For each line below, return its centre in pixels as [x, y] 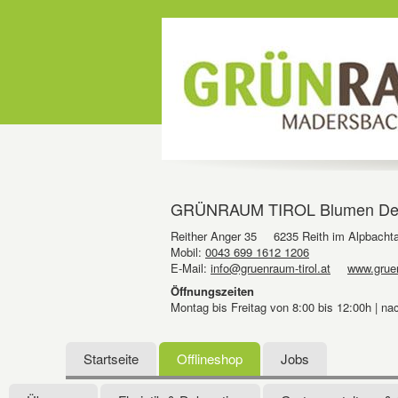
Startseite [111, 358]
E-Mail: [191, 268]
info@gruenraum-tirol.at [271, 268]
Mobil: [188, 252]
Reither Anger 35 [214, 236]
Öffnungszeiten [212, 291]
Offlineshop [210, 358]
